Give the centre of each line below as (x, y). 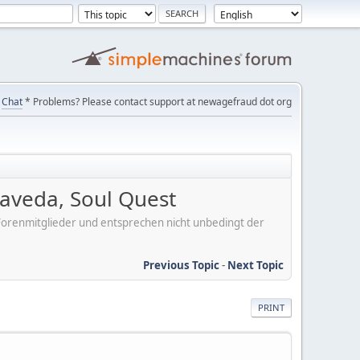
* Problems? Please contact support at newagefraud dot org (157, 102)
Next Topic (256, 265)
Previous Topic (181, 265)
